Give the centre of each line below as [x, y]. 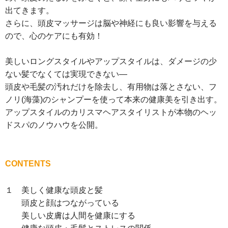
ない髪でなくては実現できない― [66, 74]
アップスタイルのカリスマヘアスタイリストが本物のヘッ [111, 112]
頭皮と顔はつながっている [62, 203]
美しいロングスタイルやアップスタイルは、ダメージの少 [111, 62]
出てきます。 [30, 11]
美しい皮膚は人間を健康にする [70, 216]
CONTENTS [28, 164]
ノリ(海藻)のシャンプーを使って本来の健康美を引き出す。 [113, 100]
